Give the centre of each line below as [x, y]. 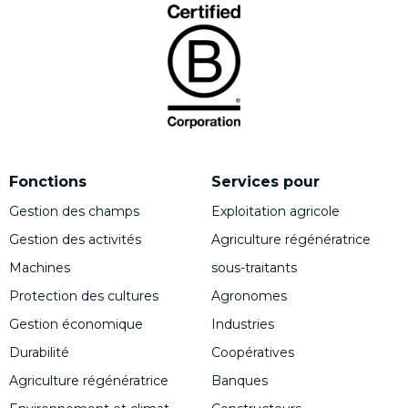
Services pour [265, 181]
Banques [240, 380]
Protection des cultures [84, 296]
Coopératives [253, 352]
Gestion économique [76, 324]
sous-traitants [254, 267]
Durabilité [39, 352]
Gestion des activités [75, 239]
